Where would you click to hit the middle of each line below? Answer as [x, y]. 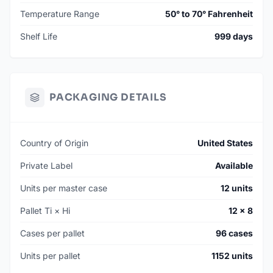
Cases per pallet [52, 233]
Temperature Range [60, 14]
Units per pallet [50, 256]
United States [225, 143]
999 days [234, 37]
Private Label [46, 166]
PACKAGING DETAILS [108, 97]
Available [234, 166]
